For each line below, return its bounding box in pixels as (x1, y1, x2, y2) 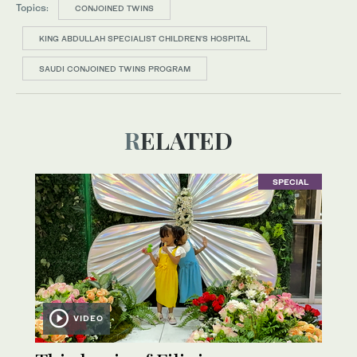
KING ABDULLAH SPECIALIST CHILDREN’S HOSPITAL (39, 33, 250, 43)
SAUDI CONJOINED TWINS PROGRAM (39, 63, 190, 73)
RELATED (140, 124, 233, 156)
